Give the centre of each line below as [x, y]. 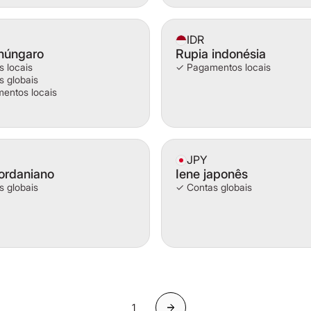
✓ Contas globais [214, 187]
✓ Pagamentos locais [223, 67]
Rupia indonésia [221, 54]
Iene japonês [212, 174]
